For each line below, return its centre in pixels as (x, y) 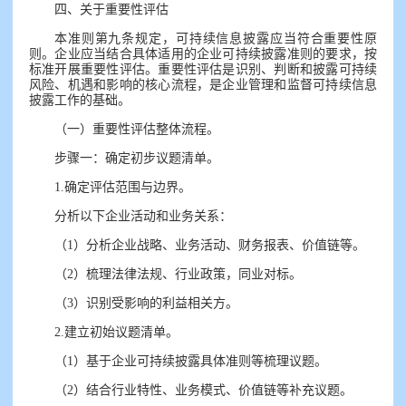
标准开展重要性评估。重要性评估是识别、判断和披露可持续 (203, 69)
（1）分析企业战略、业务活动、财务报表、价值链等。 (210, 245)
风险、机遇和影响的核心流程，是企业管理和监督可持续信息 (203, 85)
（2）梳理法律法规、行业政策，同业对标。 (178, 274)
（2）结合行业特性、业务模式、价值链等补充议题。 (203, 390)
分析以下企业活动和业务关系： (143, 216)
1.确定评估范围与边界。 (123, 187)
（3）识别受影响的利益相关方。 (146, 303)
